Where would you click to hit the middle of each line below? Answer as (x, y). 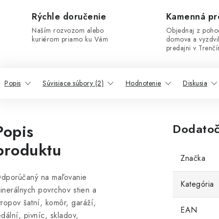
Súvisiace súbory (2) (73, 83)
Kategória (197, 184)
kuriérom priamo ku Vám (70, 39)
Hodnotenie (143, 83)
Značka (193, 158)
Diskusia (195, 83)
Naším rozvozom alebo (68, 30)
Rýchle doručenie (69, 17)
